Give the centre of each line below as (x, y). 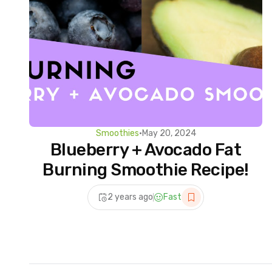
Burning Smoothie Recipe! (146, 169)
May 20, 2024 (169, 133)
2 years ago (130, 197)
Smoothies (117, 133)
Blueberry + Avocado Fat (146, 149)
